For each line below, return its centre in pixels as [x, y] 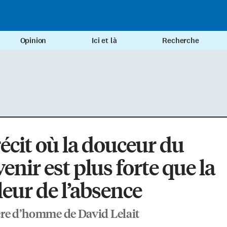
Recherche [181, 41]
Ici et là [104, 41]
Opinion [33, 41]
